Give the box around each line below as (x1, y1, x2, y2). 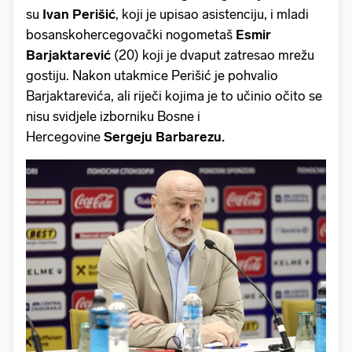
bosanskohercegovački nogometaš (26, 26, 236, 42)
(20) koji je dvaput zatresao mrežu (114, 46, 314, 63)
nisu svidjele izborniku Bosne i (26, 108, 200, 124)
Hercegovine (26, 128, 104, 145)
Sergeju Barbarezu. (104, 128, 225, 145)
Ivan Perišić (42, 5, 115, 22)
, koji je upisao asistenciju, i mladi (115, 5, 309, 22)
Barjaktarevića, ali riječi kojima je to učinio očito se (26, 87, 322, 104)
